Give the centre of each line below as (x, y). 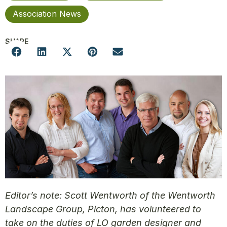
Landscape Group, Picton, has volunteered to (103, 209)
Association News (47, 14)
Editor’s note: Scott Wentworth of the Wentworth (110, 195)
